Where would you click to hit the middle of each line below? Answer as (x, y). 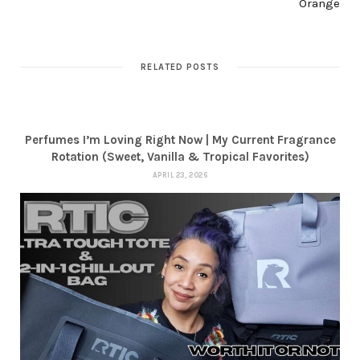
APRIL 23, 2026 (180, 176)
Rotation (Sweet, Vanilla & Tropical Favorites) (180, 157)
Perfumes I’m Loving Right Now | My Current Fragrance (180, 140)
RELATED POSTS (180, 67)
